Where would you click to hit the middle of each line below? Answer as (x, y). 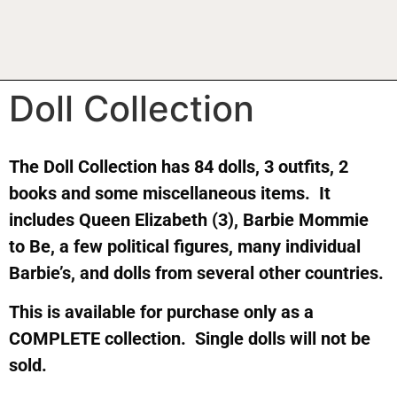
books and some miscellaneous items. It (170, 193)
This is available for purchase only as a (161, 311)
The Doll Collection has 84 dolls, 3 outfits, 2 (179, 166)
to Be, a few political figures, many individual (185, 246)
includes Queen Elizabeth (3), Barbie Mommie (189, 219)
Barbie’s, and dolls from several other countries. (196, 272)
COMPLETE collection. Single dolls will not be (190, 338)
